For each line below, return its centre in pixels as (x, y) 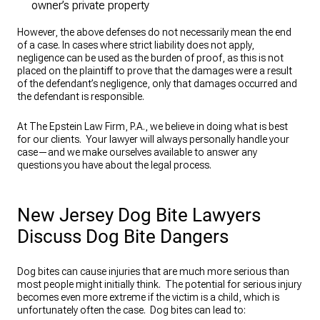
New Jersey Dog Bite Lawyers (139, 215)
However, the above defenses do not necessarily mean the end (154, 32)
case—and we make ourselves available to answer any (137, 152)
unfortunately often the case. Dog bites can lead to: (131, 310)
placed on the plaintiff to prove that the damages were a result (155, 71)
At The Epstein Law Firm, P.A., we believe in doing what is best (152, 127)
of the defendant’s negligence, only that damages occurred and (157, 84)
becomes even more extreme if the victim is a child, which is (148, 297)
